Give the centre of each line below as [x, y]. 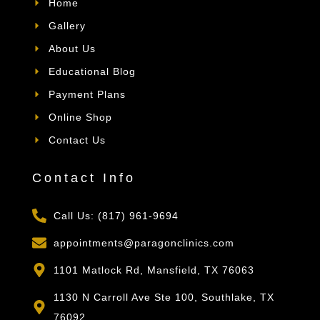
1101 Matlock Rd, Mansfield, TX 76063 [154, 270]
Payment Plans [87, 94]
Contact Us [77, 140]
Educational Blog [92, 71]
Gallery [67, 25]
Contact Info [84, 177]
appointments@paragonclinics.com [144, 242]
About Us [72, 48]
